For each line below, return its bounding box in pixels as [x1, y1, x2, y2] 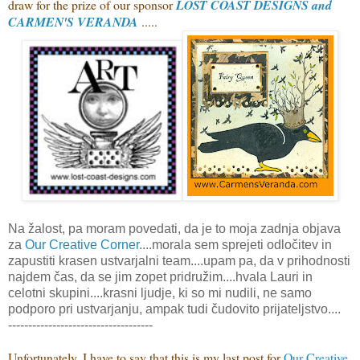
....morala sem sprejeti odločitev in [139, 237, 332, 252]
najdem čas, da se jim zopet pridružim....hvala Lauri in [8, 269, 313, 284]
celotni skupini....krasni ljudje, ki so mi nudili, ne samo [8, 285, 312, 300]
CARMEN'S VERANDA [8, 12, 138, 31]
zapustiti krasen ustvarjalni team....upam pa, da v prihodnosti [8, 253, 350, 268]
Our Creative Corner [25, 237, 139, 252]
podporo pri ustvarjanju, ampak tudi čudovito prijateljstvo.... [8, 301, 344, 316]
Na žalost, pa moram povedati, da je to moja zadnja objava [8, 221, 341, 235]
